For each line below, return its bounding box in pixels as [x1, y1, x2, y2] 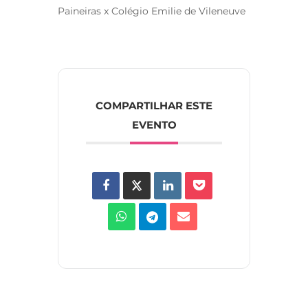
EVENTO [131, 118, 177, 131]
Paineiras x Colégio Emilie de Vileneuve [58, 4, 245, 17]
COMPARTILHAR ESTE [96, 98, 212, 112]
